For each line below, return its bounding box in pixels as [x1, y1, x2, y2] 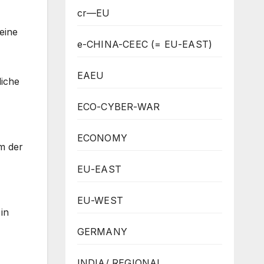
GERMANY [77, 225, 127, 237]
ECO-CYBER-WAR [77, 100, 160, 113]
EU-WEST [77, 194, 123, 206]
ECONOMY [77, 131, 127, 144]
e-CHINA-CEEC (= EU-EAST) [77, 38, 213, 50]
